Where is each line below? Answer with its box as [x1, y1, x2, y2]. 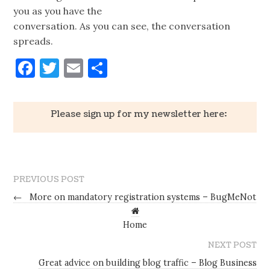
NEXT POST [207, 240, 257, 251]
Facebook [35, 55, 119, 81]
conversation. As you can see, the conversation [13, 20, 231, 33]
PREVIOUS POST [13, 174, 85, 186]
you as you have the [13, 5, 102, 17]
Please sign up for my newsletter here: [50, 108, 227, 121]
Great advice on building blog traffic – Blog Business [38, 257, 257, 268]
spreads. [13, 35, 54, 48]
